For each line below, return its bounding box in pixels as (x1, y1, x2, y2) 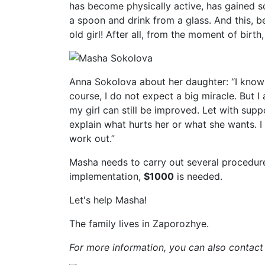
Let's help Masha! (69, 194, 147, 206)
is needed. (174, 170, 222, 182)
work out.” (69, 132, 115, 144)
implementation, (69, 170, 144, 182)
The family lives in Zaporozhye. (69, 218, 209, 230)
